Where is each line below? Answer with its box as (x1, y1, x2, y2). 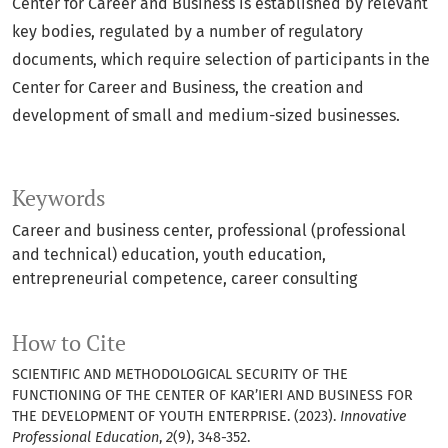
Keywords (12, 184, 106, 213)
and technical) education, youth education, (12, 245, 326, 265)
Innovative (340, 408, 406, 426)
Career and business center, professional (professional (12, 221, 406, 241)
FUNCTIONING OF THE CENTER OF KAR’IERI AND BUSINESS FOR (12, 387, 413, 405)
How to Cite (12, 329, 126, 358)
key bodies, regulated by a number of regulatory (12, 22, 363, 42)
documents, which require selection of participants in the (12, 50, 430, 70)
